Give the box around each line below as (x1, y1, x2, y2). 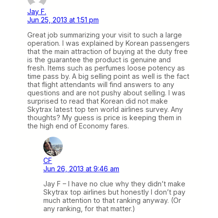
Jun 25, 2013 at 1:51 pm (27, 15, 99, 24)
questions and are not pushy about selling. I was (27, 88, 185, 97)
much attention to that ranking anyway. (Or (43, 196, 181, 204)
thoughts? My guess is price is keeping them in (27, 113, 182, 122)
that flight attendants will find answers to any (27, 80, 174, 89)
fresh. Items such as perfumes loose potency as (27, 63, 185, 72)
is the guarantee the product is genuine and (27, 55, 171, 64)
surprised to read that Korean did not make (27, 96, 168, 105)
